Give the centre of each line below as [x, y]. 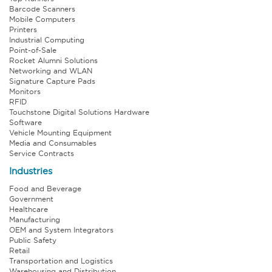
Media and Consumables [53, 143]
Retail [19, 250]
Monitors [25, 91]
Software [25, 122]
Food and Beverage [45, 188]
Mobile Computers [42, 19]
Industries [31, 171]
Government [31, 199]
